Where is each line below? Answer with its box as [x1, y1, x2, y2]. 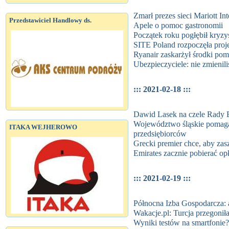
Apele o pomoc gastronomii [133, 20, 223, 30]
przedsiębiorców [133, 129, 187, 139]
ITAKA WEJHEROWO [9, 123, 77, 131]
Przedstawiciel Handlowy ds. [9, 16, 91, 24]
